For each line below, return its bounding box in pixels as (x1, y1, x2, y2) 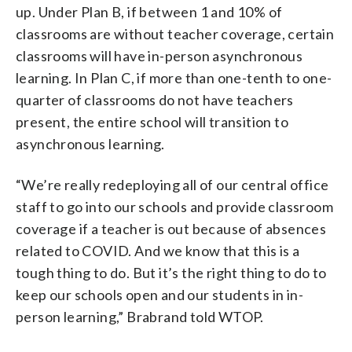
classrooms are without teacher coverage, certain (16, 24, 335, 42)
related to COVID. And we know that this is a (16, 241, 300, 259)
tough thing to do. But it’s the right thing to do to (16, 263, 327, 281)
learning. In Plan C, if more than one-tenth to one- (16, 68, 332, 86)
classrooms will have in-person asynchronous (16, 46, 303, 64)
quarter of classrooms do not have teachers (16, 90, 294, 108)
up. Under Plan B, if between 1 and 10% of (16, 2, 283, 20)
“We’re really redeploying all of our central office (16, 175, 329, 193)
